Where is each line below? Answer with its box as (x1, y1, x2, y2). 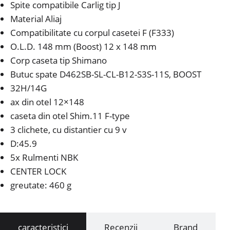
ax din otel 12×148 (10, 96, 84, 108)
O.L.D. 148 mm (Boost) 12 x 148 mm (10, 41, 157, 53)
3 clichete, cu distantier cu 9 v (10, 124, 127, 136)
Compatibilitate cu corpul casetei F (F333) (10, 27, 174, 39)
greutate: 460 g (10, 179, 71, 191)
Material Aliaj (10, 13, 62, 25)
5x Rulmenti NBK (10, 151, 78, 164)
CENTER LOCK (10, 165, 66, 178)
